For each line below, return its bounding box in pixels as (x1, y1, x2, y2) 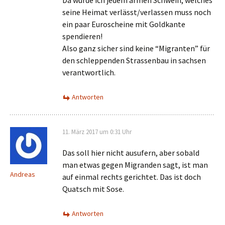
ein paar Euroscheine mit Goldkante (62, 19, 185, 29)
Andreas (10, 170, 35, 179)
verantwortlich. (62, 67, 116, 77)
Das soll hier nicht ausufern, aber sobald (62, 148, 199, 158)
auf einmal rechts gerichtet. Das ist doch (62, 172, 201, 182)
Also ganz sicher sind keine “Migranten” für (62, 43, 210, 53)
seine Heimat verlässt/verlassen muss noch (62, 7, 211, 17)
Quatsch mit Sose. (62, 184, 124, 194)
